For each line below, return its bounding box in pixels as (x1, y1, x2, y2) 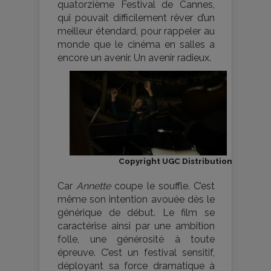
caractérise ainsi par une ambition (57, 220, 215, 232)
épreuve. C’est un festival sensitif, (57, 247, 215, 259)
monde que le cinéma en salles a (57, 38, 215, 50)
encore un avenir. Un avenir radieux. (57, 51, 211, 64)
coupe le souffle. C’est (111, 180, 215, 192)
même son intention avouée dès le (57, 194, 215, 206)
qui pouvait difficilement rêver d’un (57, 11, 215, 24)
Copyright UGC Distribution (119, 156, 232, 166)
